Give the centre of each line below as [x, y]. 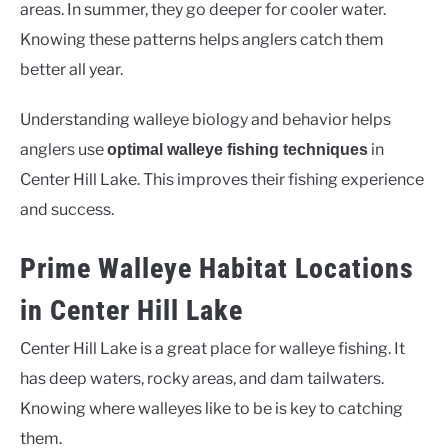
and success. [67, 210]
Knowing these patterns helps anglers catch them [202, 40]
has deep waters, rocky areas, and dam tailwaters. [202, 379]
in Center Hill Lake [131, 311]
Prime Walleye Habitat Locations [217, 269]
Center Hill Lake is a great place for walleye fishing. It [212, 349]
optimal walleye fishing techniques [237, 150]
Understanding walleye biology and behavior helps [205, 120]
